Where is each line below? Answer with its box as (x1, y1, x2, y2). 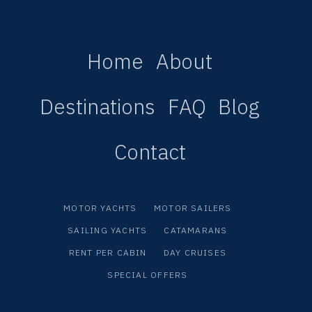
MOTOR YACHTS (63, 203, 137, 214)
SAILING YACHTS (68, 225, 148, 236)
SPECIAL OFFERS (107, 269, 188, 280)
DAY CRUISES (163, 247, 227, 258)
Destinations (39, 93, 155, 120)
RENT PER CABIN (68, 247, 147, 258)
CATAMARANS (164, 225, 228, 236)
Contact (114, 138, 186, 165)
